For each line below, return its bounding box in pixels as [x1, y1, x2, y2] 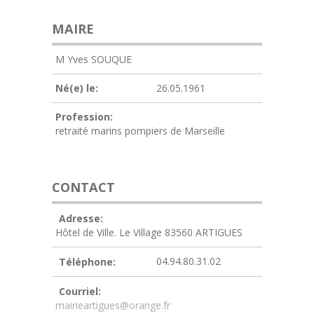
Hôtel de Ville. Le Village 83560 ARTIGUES [55, 226, 243, 239]
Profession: [55, 110, 113, 123]
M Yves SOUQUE [55, 53, 132, 66]
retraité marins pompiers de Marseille [55, 124, 225, 137]
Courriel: [59, 285, 101, 298]
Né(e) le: [55, 81, 98, 95]
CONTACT [52, 179, 115, 196]
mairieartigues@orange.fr [55, 299, 170, 312]
